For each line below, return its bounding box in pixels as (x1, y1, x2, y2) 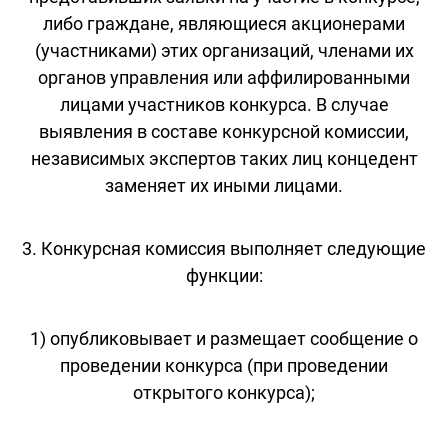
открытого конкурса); (133, 381, 315, 403)
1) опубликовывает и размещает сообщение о (30, 327, 418, 349)
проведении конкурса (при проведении (60, 354, 388, 376)
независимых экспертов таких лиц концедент (30, 147, 418, 169)
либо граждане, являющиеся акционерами (43, 12, 405, 34)
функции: (185, 264, 263, 286)
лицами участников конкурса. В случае (59, 93, 389, 115)
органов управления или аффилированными (38, 66, 410, 88)
